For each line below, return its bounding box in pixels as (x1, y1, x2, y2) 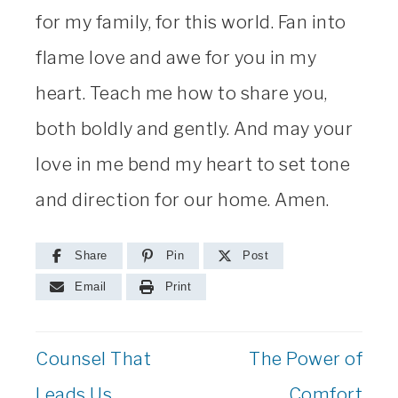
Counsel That (36, 347, 151, 370)
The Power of (249, 347, 362, 370)
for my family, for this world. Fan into (36, 11, 346, 33)
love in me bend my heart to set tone (36, 153, 350, 175)
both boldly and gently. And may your (36, 117, 353, 139)
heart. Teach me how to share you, (36, 82, 328, 104)
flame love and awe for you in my (36, 46, 316, 68)
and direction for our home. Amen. (36, 188, 330, 211)
